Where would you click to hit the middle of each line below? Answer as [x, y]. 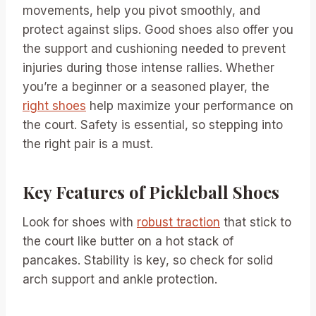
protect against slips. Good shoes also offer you [158, 29]
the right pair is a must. [88, 144]
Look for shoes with [80, 222]
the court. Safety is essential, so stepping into [153, 124]
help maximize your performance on [190, 105]
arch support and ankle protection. [120, 279]
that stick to [256, 222]
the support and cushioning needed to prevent [154, 48]
